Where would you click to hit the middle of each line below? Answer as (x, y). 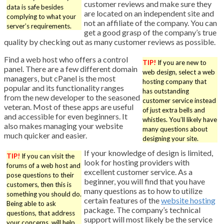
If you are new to (181, 63)
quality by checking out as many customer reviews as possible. (110, 42)
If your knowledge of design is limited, (148, 153)
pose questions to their (40, 175)
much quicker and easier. (45, 135)
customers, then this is (39, 185)
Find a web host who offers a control (66, 59)
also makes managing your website (63, 126)
